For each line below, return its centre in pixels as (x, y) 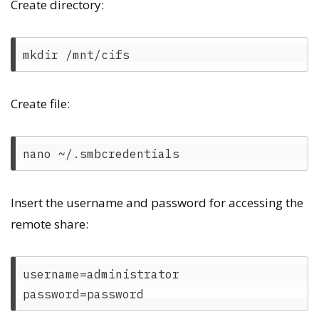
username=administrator (101, 274)
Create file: (40, 104)
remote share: (49, 224)
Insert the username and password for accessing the (157, 203)
